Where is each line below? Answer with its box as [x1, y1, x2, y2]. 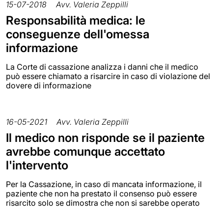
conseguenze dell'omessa [6, 27, 149, 42]
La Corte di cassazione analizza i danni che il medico [6, 62, 198, 72]
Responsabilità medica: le [6, 13, 145, 28]
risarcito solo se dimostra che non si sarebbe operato [6, 198, 200, 208]
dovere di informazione [6, 81, 91, 91]
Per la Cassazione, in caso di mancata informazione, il [6, 179, 202, 190]
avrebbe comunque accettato [6, 144, 165, 159]
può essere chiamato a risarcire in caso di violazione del [6, 71, 210, 82]
